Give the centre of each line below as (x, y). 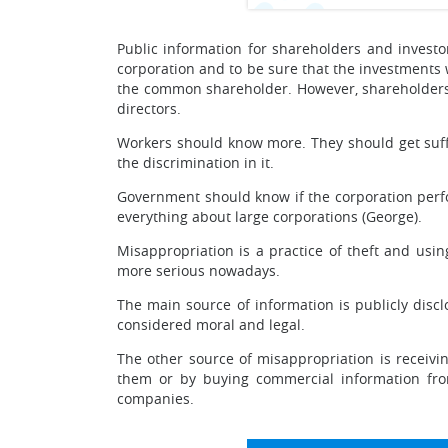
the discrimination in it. (195, 162)
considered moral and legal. (211, 324)
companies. (155, 398)
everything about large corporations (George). (269, 216)
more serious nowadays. (198, 270)
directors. (149, 108)
